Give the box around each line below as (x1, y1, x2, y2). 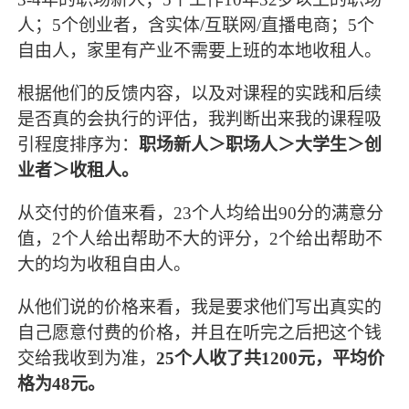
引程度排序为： (17, 134, 140, 154)
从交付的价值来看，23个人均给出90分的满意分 (17, 204, 384, 224)
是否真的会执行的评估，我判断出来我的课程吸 (17, 109, 383, 129)
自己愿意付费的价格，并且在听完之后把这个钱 (17, 323, 383, 343)
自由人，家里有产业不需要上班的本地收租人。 (17, 40, 383, 60)
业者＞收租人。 (17, 160, 140, 180)
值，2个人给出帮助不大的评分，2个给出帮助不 (17, 229, 383, 249)
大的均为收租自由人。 (17, 255, 192, 275)
